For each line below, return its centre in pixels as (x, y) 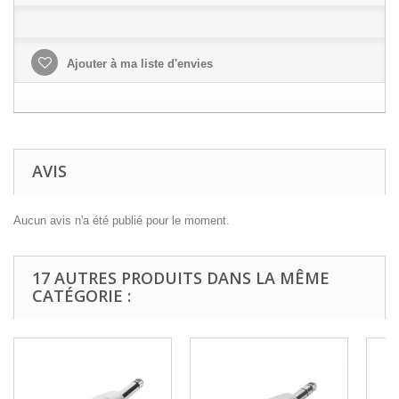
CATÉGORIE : (81, 296)
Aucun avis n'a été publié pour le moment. (122, 220)
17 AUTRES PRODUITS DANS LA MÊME (181, 278)
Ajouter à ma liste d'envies (138, 64)
